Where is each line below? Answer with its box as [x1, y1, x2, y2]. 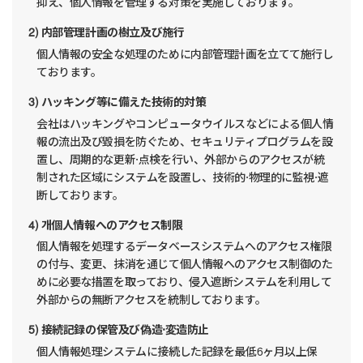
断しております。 [36, 190, 124, 203]
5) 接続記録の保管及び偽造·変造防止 [28, 326, 210, 338]
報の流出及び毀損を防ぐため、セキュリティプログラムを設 [36, 137, 333, 149]
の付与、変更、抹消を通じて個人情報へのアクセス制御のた [36, 260, 333, 272]
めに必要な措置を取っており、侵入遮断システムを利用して [36, 278, 332, 290]
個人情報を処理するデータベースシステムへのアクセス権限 [36, 242, 332, 254]
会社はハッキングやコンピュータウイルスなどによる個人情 [36, 119, 334, 131]
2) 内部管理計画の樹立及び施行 [28, 28, 185, 40]
